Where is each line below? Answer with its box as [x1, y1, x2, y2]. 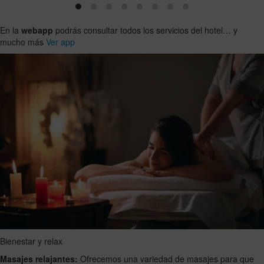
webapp [21, 24, 53, 36]
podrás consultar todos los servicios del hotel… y [53, 24, 237, 36]
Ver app [46, 35, 75, 48]
